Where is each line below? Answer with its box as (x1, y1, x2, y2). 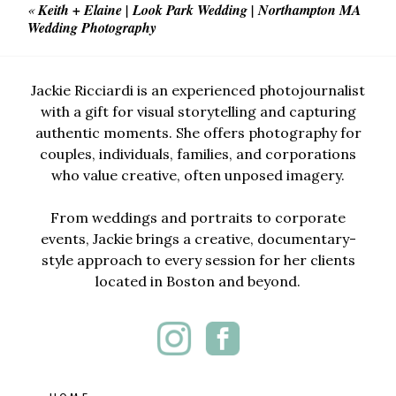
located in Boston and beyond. (95, 271, 301, 290)
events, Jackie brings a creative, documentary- (40, 229, 356, 247)
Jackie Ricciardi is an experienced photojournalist (31, 80, 365, 99)
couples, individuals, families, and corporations (40, 144, 356, 163)
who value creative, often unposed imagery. (51, 165, 345, 184)
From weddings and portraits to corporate (50, 208, 346, 226)
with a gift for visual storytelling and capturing (40, 102, 356, 120)
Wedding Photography (27, 18, 157, 38)
